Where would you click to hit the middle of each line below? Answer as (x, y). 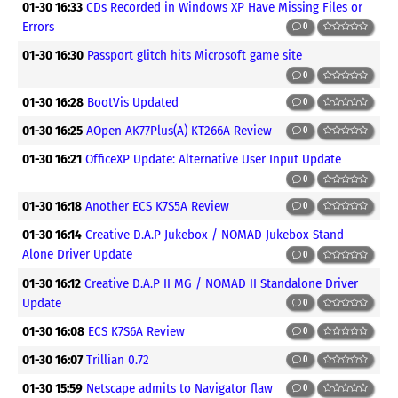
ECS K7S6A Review (137, 331)
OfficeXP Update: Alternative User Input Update (214, 159)
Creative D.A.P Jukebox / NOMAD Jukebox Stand (215, 235)
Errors (39, 27)
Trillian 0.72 (118, 360)
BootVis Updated (133, 103)
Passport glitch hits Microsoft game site (195, 56)
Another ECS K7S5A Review (158, 207)
